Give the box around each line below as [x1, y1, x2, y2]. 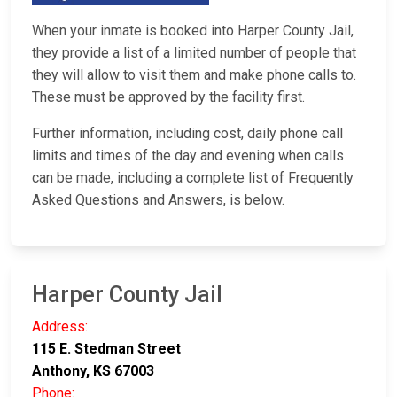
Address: [32, 318, 88, 336]
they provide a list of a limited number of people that [32, 44, 356, 62]
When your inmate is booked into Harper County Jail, [32, 22, 354, 40]
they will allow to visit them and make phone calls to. [32, 66, 356, 84]
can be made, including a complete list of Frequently [32, 169, 354, 187]
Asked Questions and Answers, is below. [32, 191, 284, 209]
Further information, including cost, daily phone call [32, 125, 343, 143]
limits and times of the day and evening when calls [32, 147, 344, 165]
